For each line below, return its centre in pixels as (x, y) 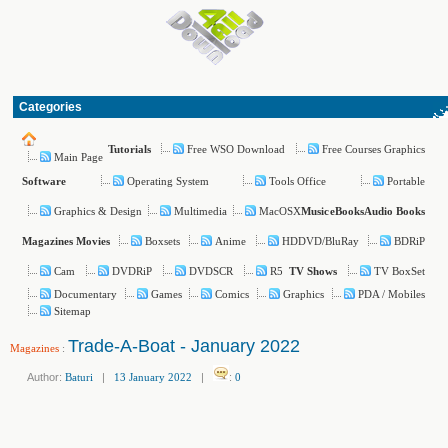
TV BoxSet (399, 270)
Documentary (85, 294)
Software (44, 181)
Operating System (167, 180)
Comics (232, 294)
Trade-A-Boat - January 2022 (184, 346)
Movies (93, 241)
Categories (50, 107)
